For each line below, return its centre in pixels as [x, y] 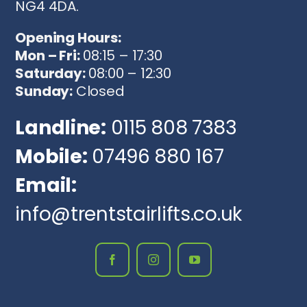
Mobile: [51, 156]
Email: [46, 185]
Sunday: [44, 91]
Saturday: [50, 73]
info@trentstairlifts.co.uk [129, 214]
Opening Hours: [68, 37]
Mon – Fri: [48, 55]
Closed [98, 91]
